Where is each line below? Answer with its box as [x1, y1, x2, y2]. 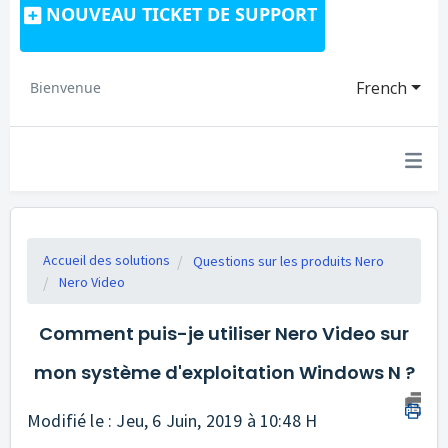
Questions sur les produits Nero [193, 252, 384, 270]
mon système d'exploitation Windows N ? [33, 360, 415, 385]
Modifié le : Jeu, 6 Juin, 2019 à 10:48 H [27, 409, 318, 432]
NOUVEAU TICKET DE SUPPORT [46, 2, 317, 26]
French [356, 77, 408, 99]
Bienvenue [30, 78, 101, 97]
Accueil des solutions [43, 251, 170, 269]
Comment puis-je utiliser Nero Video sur [39, 321, 409, 346]
